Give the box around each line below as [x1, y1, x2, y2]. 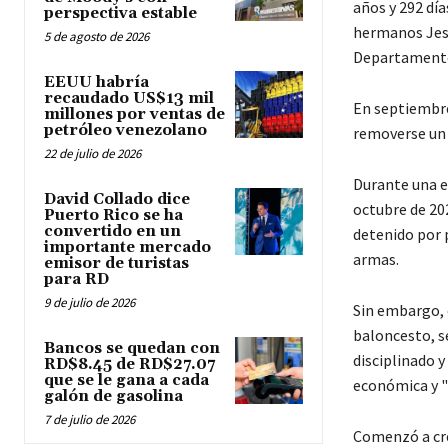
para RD [44, 269, 109, 289]
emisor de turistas [44, 253, 189, 273]
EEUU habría [44, 72, 149, 92]
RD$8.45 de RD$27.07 [44, 354, 215, 374]
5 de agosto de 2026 [44, 27, 149, 45]
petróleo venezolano [44, 120, 207, 140]
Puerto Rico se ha [44, 205, 183, 225]
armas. [352, 249, 399, 270]
